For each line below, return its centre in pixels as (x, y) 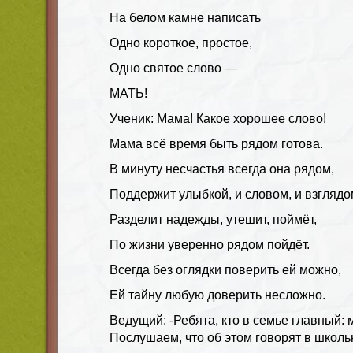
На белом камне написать (185, 17)
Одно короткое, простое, (181, 43)
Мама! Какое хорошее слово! (240, 118)
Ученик (130, 118)
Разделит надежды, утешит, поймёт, (213, 219)
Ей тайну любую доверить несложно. (217, 295)
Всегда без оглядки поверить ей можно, (225, 269)
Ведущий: (139, 320)
